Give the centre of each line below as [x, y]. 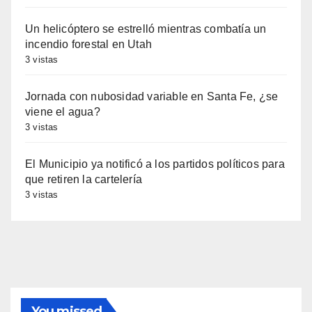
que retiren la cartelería [84, 179]
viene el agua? [63, 111]
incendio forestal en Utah [88, 44]
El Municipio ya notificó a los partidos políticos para [155, 164]
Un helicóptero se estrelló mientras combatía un [146, 29]
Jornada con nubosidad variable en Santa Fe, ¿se [152, 96]
